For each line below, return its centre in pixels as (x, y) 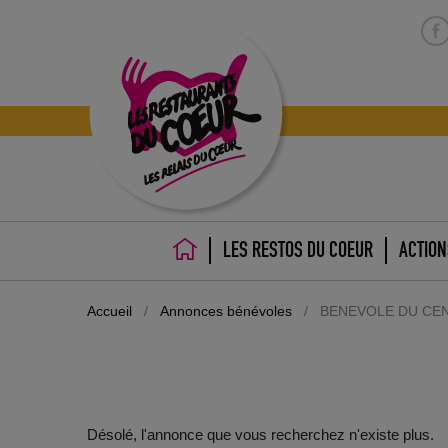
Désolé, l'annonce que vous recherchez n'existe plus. (260, 434)
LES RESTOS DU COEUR (298, 249)
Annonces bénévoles (226, 311)
